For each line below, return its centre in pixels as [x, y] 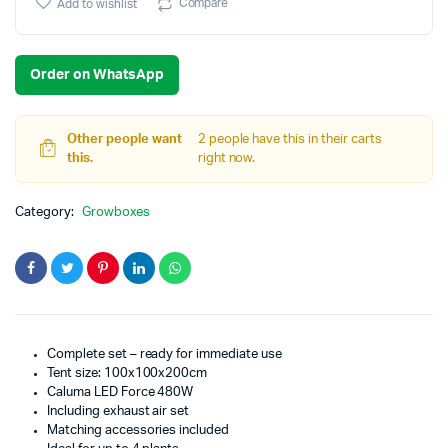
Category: [46, 212]
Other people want [124, 139]
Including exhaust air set [118, 411]
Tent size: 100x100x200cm [127, 373]
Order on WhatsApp [97, 74]
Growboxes [116, 212]
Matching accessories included [138, 430]
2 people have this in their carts [289, 139]
